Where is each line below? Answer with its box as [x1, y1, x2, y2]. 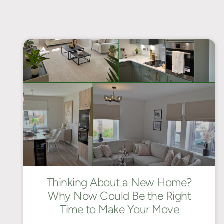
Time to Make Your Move [60, 202, 179, 216]
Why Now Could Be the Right [48, 188, 191, 203]
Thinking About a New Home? [46, 175, 192, 189]
